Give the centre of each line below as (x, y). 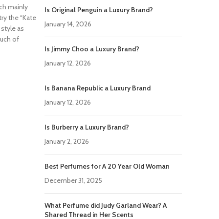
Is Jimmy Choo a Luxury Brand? (92, 49)
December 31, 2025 (73, 180)
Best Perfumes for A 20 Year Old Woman (107, 166)
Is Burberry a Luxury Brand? (87, 127)
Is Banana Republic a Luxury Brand (98, 88)
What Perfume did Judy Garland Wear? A (106, 205)
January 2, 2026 (67, 141)
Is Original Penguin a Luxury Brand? (99, 10)
